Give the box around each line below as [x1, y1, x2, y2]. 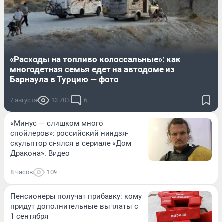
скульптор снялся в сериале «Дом [10, 138, 131, 148]
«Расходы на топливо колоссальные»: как [10, 54, 181, 64]
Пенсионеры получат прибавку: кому [10, 191, 142, 201]
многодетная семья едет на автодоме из [10, 64, 175, 74]
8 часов [10, 168, 33, 176]
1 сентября [10, 211, 48, 221]
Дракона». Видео [10, 148, 70, 158]
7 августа [10, 96, 37, 104]
